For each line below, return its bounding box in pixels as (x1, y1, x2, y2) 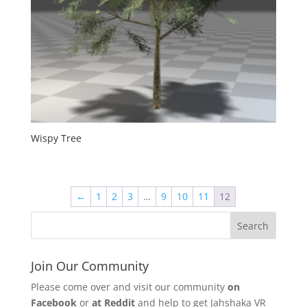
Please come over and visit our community (30, 280, 228, 293)
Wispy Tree (30, 131, 82, 145)
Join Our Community (30, 257, 149, 274)
